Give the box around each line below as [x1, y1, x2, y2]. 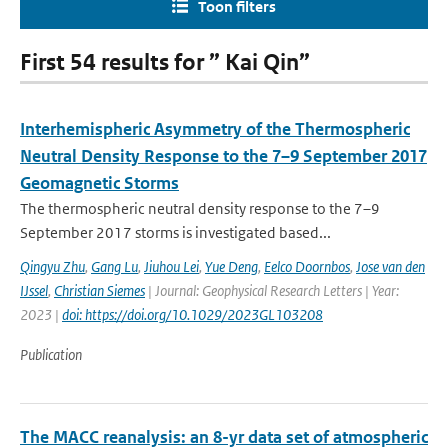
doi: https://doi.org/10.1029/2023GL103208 [62, 305, 323, 324]
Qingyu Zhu [20, 257, 85, 276]
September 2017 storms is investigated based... [20, 223, 331, 242]
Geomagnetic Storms [20, 172, 179, 194]
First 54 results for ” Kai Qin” [20, 49, 310, 76]
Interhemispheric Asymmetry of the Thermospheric [20, 118, 410, 140]
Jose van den [356, 257, 425, 276]
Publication [20, 345, 82, 364]
